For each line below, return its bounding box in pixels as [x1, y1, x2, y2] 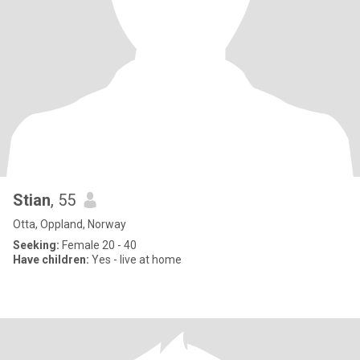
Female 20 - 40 [59, 239, 137, 252]
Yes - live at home [89, 253, 182, 266]
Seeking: [13, 239, 59, 252]
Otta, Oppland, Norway [13, 218, 126, 231]
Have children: [13, 253, 89, 266]
